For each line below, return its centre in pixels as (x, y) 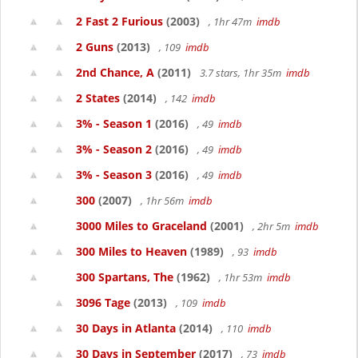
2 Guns (95, 47)
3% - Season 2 (114, 149)
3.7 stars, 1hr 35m (242, 73)
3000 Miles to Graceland (141, 226)
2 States (98, 98)
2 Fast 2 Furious (119, 21)
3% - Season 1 (114, 123)
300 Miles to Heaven (131, 251)
